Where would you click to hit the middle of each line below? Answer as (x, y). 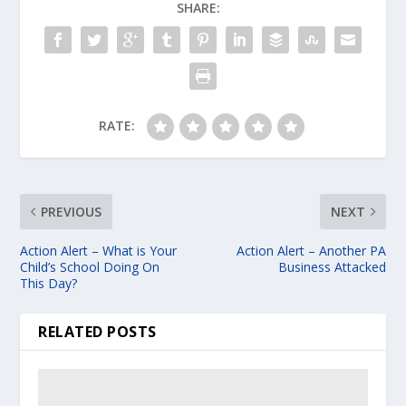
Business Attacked (332, 267)
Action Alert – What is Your (99, 251)
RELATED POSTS (97, 332)
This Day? (49, 284)
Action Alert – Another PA (311, 251)
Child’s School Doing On (90, 267)
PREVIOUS (72, 212)
